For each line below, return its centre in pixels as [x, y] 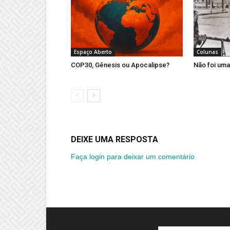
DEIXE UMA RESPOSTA [114, 140]
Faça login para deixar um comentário [133, 157]
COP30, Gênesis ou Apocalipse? [120, 65]
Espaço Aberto [93, 52]
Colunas [207, 52]
